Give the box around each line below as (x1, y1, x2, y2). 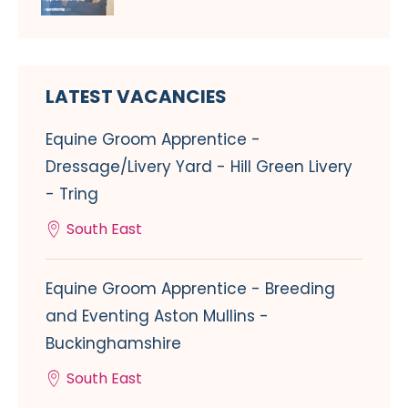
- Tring (46, 183, 98, 206)
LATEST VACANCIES (46, 84, 227, 110)
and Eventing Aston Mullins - (46, 305, 269, 328)
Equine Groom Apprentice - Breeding (46, 278, 335, 301)
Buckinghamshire (46, 332, 181, 355)
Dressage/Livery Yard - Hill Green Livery (46, 156, 352, 178)
